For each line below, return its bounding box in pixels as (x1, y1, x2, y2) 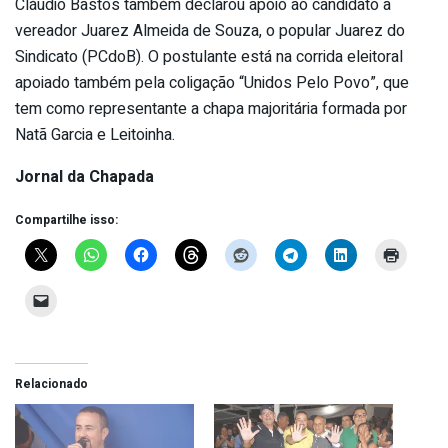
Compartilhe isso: (15, 210, 118, 229)
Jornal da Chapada (15, 164, 154, 189)
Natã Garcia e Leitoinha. (15, 122, 175, 147)
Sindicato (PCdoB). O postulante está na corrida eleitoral (15, 44, 403, 69)
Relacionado (15, 374, 88, 393)
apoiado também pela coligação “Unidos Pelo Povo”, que (15, 70, 409, 95)
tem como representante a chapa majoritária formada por (15, 96, 407, 121)
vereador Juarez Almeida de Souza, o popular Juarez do (15, 18, 405, 43)
